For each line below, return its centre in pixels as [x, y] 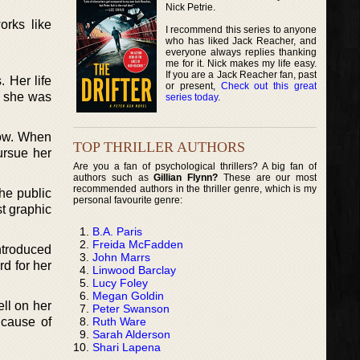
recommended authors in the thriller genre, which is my [195, 188]
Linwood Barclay [134, 270]
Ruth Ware [119, 321]
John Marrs [121, 257]
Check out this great [269, 86]
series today [192, 97]
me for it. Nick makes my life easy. [241, 63]
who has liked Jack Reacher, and [241, 41]
